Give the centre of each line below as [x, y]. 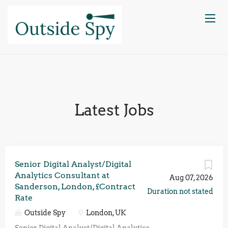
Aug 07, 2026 [191, 178]
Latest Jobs [114, 110]
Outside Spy [44, 213]
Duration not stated [180, 191]
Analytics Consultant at [62, 175]
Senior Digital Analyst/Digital [73, 164]
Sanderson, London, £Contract [75, 187]
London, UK [105, 213]
